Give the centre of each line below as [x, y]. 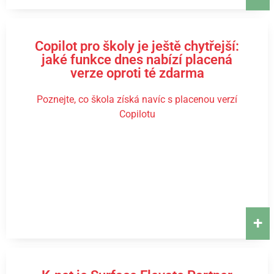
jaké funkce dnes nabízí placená [137, 60]
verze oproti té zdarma [137, 73]
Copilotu [137, 114]
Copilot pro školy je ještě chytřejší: [137, 46]
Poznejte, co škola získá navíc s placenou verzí [137, 99]
